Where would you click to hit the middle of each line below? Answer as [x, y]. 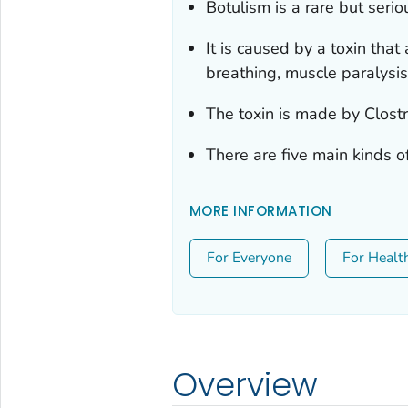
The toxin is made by [285, 113]
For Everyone [249, 257]
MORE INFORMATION [260, 210]
